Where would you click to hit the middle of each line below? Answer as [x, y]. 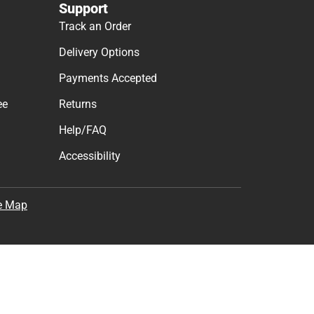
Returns [78, 104]
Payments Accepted [108, 78]
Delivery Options [99, 53]
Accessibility [90, 156]
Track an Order [95, 27]
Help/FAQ [83, 130]
